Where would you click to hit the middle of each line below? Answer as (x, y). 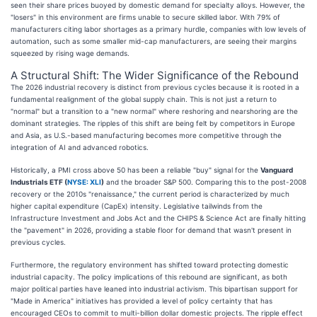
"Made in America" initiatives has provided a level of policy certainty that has (142, 300)
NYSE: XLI (84, 181)
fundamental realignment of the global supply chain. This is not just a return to (144, 99)
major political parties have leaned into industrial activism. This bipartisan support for (154, 288)
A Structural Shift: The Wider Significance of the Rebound (155, 75)
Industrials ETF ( (39, 181)
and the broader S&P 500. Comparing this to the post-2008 (205, 181)
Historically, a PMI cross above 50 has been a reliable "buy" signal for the (136, 169)
